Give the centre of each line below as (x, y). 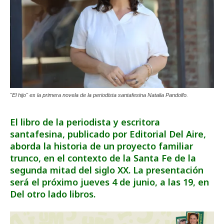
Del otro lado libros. (53, 194)
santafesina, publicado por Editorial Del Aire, (108, 134)
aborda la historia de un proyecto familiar (101, 146)
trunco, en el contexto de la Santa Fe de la (103, 158)
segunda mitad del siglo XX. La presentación (107, 170)
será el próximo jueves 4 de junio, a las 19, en (109, 182)
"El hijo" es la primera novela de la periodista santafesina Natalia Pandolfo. (99, 95)
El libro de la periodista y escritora (85, 122)
